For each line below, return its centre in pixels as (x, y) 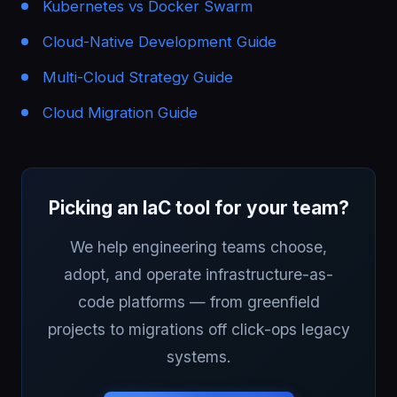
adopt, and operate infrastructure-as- (198, 274)
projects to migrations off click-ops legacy (198, 329)
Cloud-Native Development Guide (160, 42)
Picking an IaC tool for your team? (198, 208)
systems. (198, 357)
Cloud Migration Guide (120, 113)
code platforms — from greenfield (198, 302)
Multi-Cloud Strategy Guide (138, 77)
